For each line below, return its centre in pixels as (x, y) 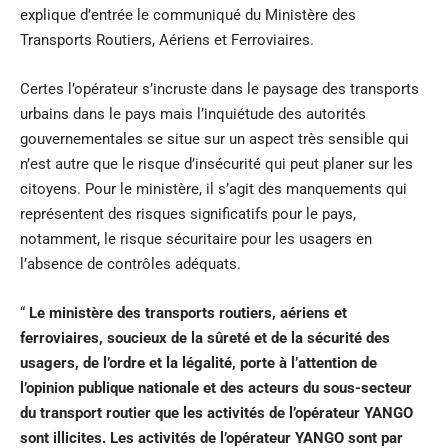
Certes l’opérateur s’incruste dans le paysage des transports (219, 88)
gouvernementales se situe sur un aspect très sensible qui (214, 138)
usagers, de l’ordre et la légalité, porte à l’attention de (198, 362)
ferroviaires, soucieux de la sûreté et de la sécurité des (205, 337)
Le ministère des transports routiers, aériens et (188, 312)
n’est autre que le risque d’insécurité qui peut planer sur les (216, 163)
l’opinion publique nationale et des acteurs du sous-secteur (216, 387)
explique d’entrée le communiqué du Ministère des (188, 14)
